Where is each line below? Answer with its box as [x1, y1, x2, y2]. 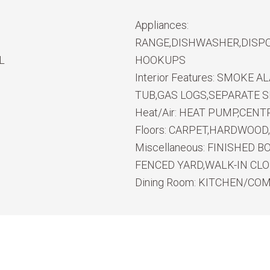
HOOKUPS [135, 54, 186, 66]
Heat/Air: [135, 106, 179, 119]
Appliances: [135, 19, 189, 31]
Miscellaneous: [135, 141, 207, 154]
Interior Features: [135, 71, 217, 84]
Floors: [135, 124, 169, 136]
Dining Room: [135, 176, 198, 189]
